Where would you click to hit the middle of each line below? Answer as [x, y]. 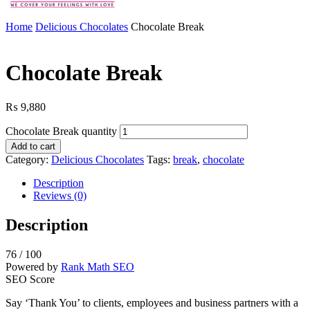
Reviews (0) [60, 195]
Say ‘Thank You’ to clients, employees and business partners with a [152, 302]
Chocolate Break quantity [61, 131]
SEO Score [30, 279]
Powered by [33, 266]
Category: [28, 159]
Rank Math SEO [98, 266]
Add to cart [33, 146]
